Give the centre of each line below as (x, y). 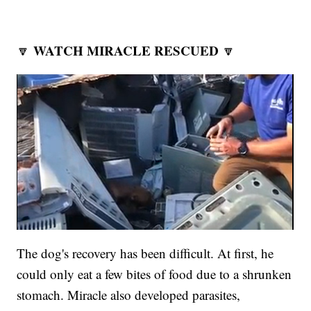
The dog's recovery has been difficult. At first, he (145, 253)
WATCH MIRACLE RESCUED (126, 50)
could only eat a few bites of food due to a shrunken (154, 274)
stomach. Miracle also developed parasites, (129, 295)
